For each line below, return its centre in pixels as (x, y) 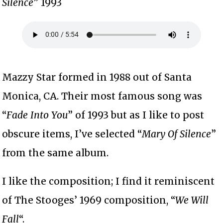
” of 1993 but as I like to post (136, 115)
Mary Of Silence (177, 134)
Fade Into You (37, 115)
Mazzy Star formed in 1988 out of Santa (97, 77)
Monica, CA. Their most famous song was (102, 96)
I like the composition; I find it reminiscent (109, 181)
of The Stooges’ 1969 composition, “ (89, 200)
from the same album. (56, 153)
